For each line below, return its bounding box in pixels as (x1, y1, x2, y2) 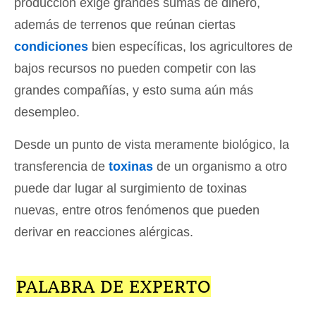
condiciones (14, 39, 88, 54)
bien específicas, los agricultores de (88, 39, 293, 54)
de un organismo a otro (153, 159, 287, 174)
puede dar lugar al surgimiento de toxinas (14, 181, 247, 196)
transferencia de (14, 159, 109, 174)
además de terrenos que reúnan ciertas (14, 18, 236, 32)
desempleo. (14, 105, 80, 120)
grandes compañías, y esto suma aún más (14, 83, 253, 98)
